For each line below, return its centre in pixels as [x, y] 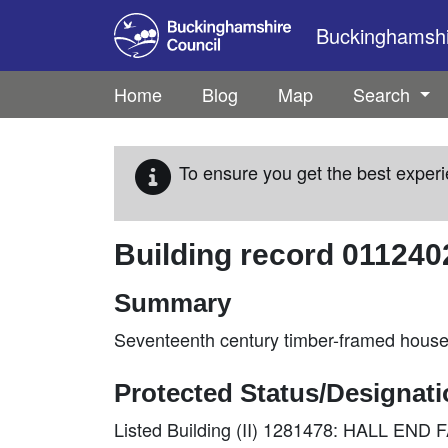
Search [384, 94]
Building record [228, 254]
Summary [172, 303]
